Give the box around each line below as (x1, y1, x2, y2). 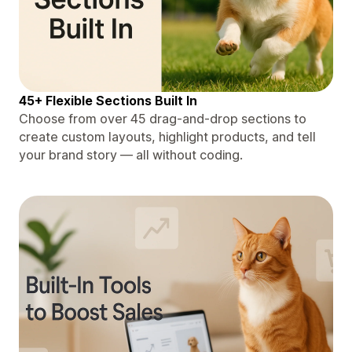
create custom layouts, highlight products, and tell (19, 128, 316, 145)
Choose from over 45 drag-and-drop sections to (19, 110, 306, 126)
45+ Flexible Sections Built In (19, 92, 197, 108)
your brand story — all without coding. (19, 146, 243, 163)
